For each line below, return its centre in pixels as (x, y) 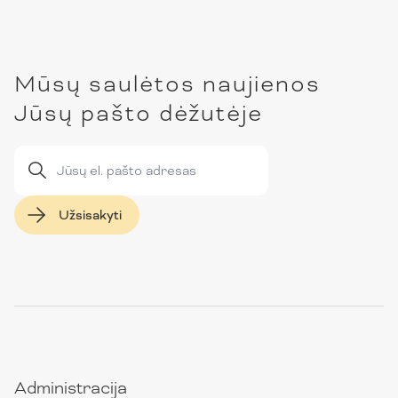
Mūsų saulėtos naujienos (167, 83)
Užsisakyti (90, 215)
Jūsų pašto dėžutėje (139, 112)
